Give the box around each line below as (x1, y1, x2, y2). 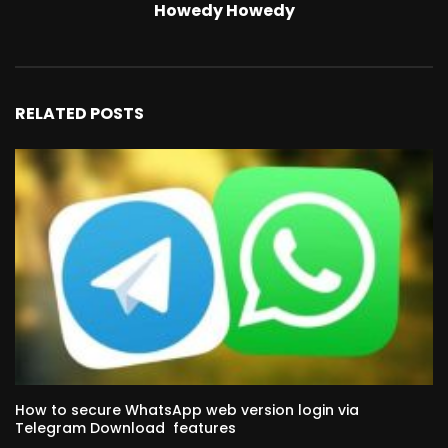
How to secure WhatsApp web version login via (15, 400, 359, 421)
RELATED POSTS (15, 102, 144, 126)
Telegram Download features (15, 418, 236, 439)
